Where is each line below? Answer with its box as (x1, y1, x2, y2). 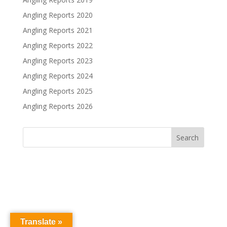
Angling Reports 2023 (22, 55, 93, 65)
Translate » (20, 217, 62, 226)
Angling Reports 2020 (22, 10, 93, 20)
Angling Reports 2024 (22, 70, 93, 81)
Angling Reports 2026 (22, 101, 93, 111)
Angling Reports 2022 (22, 40, 93, 50)
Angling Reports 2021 (22, 25, 93, 35)
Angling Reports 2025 (22, 86, 93, 96)
